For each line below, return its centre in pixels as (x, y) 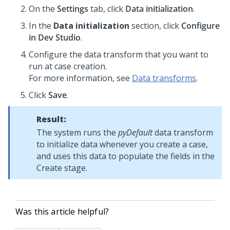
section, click (155, 26)
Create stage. (62, 168)
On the (43, 9)
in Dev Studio (55, 37)
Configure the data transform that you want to (119, 54)
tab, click (107, 9)
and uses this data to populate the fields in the (126, 156)
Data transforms (164, 78)
